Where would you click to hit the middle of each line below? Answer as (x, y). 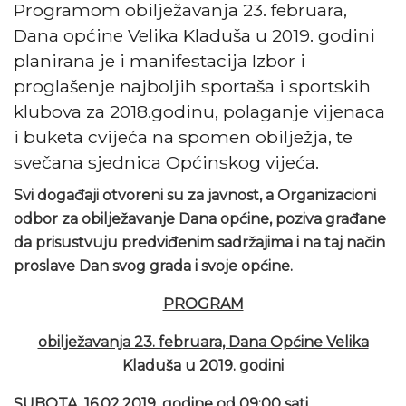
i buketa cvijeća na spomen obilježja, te (183, 136)
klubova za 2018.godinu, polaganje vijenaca (199, 111)
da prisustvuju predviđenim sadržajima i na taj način (199, 242)
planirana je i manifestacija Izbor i (159, 60)
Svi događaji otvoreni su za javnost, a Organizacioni (195, 195)
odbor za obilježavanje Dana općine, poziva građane (200, 218)
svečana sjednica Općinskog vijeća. (166, 162)
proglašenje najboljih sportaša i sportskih (192, 86)
